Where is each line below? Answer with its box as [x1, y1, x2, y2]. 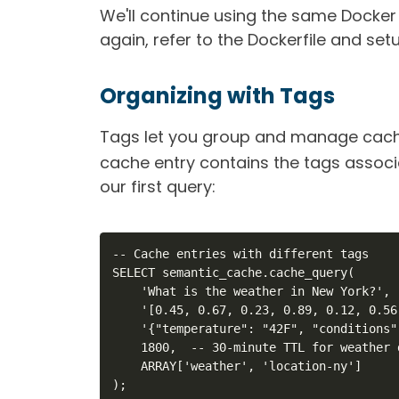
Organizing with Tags [100, 81, 335, 110]
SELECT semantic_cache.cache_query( [112, 265, 355, 281]
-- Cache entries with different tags [112, 247, 370, 262]
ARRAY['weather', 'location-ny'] [112, 359, 362, 374]
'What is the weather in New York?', [112, 284, 391, 299]
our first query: [100, 175, 216, 198]
